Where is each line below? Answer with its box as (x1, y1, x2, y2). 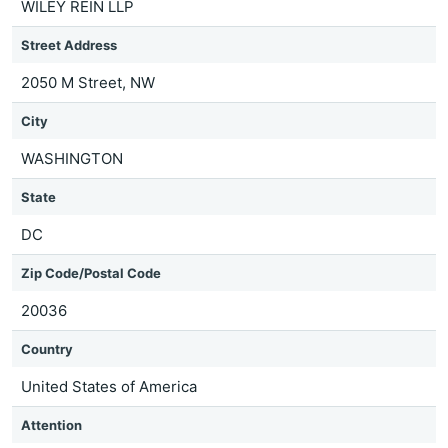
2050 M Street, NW (21, 73, 155, 92)
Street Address (21, 37, 117, 53)
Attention (21, 417, 82, 433)
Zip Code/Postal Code (21, 265, 161, 281)
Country (21, 341, 73, 357)
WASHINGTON (21, 149, 123, 168)
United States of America (21, 377, 197, 396)
